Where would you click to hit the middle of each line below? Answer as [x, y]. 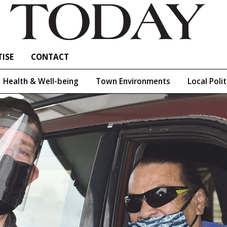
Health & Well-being [41, 81]
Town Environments [133, 81]
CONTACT [50, 57]
